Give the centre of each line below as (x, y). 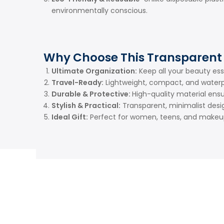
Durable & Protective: (92, 94)
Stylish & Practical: (86, 105)
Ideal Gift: (70, 117)
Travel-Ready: (77, 82)
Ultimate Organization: (94, 71)
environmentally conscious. (99, 11)
